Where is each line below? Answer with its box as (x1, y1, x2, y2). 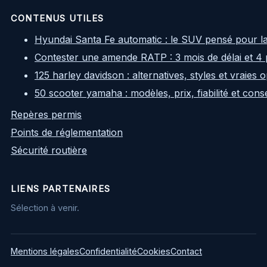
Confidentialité (79, 246, 137, 256)
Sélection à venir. (11, 202, 79, 213)
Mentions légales (11, 246, 79, 256)
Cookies (137, 246, 170, 256)
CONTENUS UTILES (11, 13, 104, 24)
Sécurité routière (11, 144, 87, 156)
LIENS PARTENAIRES (11, 183, 111, 194)
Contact (170, 246, 202, 256)
